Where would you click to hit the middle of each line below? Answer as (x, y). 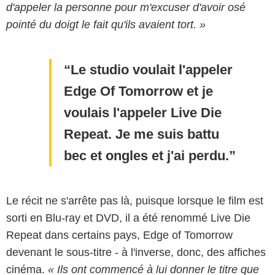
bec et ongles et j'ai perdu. (147, 156)
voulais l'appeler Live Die (143, 113)
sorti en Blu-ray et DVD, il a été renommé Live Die (128, 218)
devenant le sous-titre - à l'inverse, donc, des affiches (136, 253)
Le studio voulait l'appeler (152, 70)
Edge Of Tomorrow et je (139, 91)
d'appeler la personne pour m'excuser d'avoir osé (126, 8)
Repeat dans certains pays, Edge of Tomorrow (119, 235)
